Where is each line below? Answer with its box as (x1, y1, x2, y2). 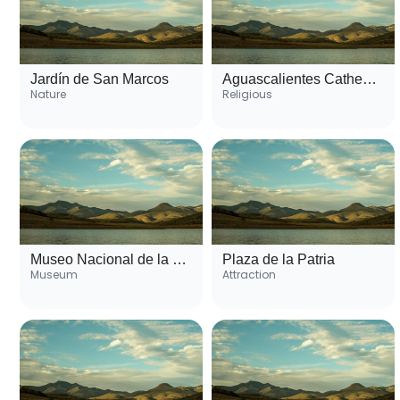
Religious (222, 87, 272, 103)
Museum (30, 267, 78, 283)
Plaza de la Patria (222, 252, 335, 268)
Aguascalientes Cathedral (362, 71, 377, 87)
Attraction (222, 267, 276, 283)
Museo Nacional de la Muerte (172, 252, 187, 268)
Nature (30, 87, 66, 103)
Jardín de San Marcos (30, 71, 169, 87)
